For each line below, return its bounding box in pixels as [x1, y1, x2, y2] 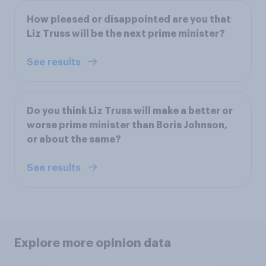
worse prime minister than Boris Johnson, [27, 120, 227, 130]
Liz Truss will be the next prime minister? [27, 28, 225, 39]
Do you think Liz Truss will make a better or [27, 106, 233, 116]
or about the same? [27, 134, 121, 144]
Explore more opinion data [14, 236, 171, 249]
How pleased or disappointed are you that [27, 14, 231, 24]
